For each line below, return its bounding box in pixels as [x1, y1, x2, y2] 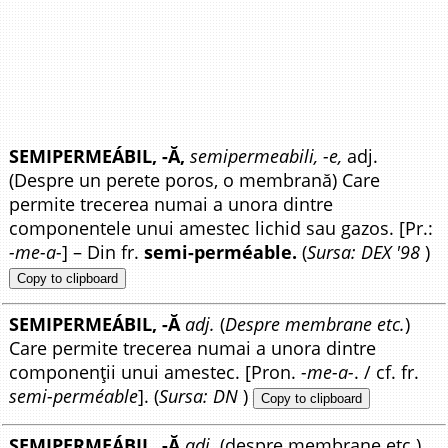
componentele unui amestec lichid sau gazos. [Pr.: [9, 216, 434, 240]
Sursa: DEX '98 [307, 240, 421, 264]
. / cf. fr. [354, 360, 420, 385]
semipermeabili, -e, [190, 144, 343, 168]
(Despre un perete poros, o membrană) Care [9, 168, 381, 192]
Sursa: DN [159, 384, 239, 409]
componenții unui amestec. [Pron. [9, 360, 302, 385]
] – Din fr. [62, 240, 145, 264]
